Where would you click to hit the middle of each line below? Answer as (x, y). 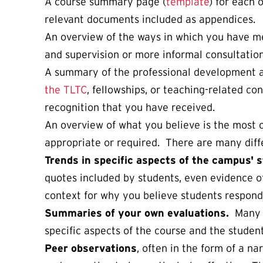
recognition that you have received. (130, 108)
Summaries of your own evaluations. (137, 213)
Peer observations (91, 249)
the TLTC (66, 90)
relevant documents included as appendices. (150, 20)
